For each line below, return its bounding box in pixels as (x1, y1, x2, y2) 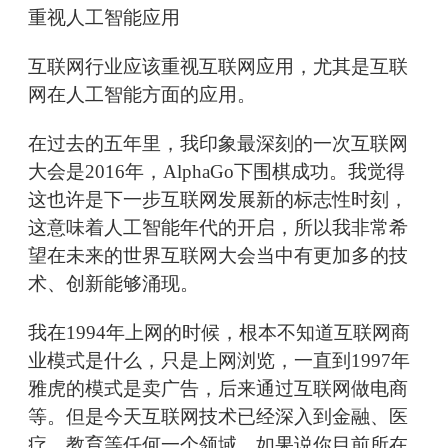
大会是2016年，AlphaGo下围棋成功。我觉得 (28, 161, 405, 183)
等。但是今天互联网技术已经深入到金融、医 (28, 406, 408, 428)
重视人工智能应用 (28, 7, 180, 29)
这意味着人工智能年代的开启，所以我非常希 (28, 217, 408, 239)
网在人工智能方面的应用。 (28, 84, 256, 106)
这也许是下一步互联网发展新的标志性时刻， (28, 189, 408, 211)
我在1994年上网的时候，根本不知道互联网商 (28, 322, 410, 344)
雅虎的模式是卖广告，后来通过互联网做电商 (28, 378, 408, 400)
